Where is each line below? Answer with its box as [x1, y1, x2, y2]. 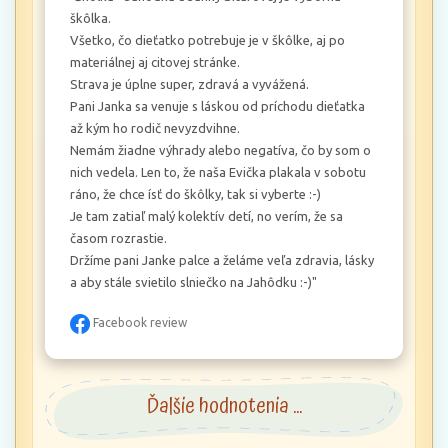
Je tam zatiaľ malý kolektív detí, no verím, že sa [70, 209, 343, 224]
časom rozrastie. [70, 231, 167, 246]
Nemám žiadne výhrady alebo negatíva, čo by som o [70, 143, 371, 158]
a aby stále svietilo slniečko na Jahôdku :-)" [70, 275, 317, 290]
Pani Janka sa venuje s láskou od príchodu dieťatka [70, 99, 365, 114]
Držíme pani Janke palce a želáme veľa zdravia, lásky [70, 253, 374, 268]
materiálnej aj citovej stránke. [70, 55, 240, 70]
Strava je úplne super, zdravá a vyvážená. [70, 77, 309, 92]
